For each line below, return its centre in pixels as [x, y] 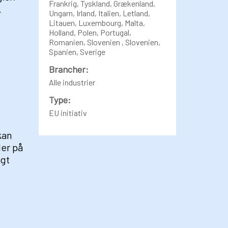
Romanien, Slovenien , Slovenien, [105, 42]
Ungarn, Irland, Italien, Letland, [99, 13]
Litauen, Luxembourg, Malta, [97, 23]
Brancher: [69, 69]
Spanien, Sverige [77, 52]
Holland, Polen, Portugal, [90, 32]
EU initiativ [68, 113]
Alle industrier [72, 82]
